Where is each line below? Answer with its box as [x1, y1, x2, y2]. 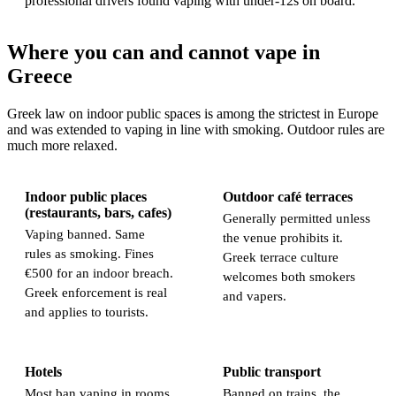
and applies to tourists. [25, 305, 148, 320]
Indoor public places [25, 189, 147, 205]
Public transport [223, 364, 321, 380]
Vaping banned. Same [25, 227, 145, 242]
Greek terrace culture [223, 250, 339, 265]
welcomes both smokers [223, 270, 355, 285]
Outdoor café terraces [223, 189, 353, 205]
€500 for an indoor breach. [25, 266, 173, 281]
